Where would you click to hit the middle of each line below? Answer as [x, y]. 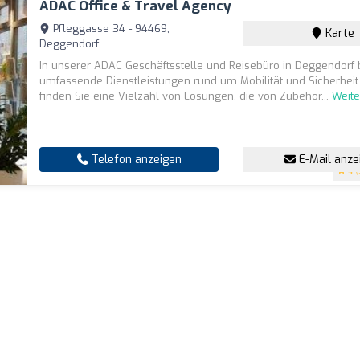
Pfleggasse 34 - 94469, [110, 29]
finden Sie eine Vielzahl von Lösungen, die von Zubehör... [186, 96]
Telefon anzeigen [135, 160]
